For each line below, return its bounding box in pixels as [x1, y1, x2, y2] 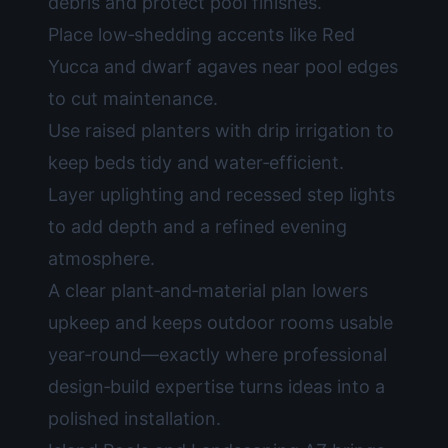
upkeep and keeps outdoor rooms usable [48, 312, 393, 333]
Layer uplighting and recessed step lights [48, 184, 395, 205]
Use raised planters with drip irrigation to [48, 120, 394, 141]
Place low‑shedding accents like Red [48, 24, 355, 45]
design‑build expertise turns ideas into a [48, 376, 385, 397]
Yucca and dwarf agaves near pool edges [48, 56, 398, 77]
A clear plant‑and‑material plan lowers [48, 280, 368, 301]
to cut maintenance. [48, 88, 218, 109]
